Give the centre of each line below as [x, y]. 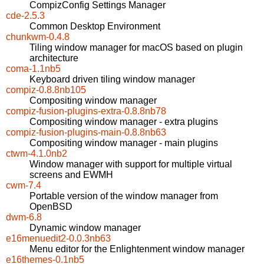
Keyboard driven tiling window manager [112, 80]
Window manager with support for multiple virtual [131, 164]
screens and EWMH [71, 175]
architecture [54, 58]
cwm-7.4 [24, 186]
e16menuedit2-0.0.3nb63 [58, 239]
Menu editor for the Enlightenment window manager [137, 249]
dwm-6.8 [24, 217]
